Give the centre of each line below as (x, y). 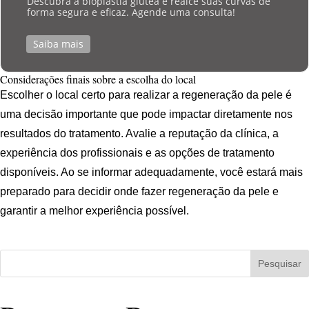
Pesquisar (280, 264)
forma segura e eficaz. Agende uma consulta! (131, 12)
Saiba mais (58, 44)
